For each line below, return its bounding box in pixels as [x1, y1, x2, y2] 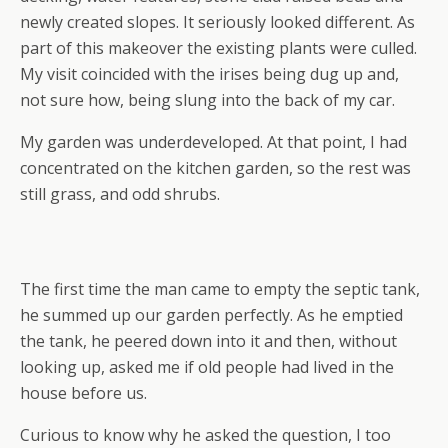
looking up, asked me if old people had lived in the [20, 356, 394, 378]
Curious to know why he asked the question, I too [20, 424, 391, 446]
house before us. [20, 382, 147, 404]
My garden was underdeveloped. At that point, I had [20, 131, 407, 153]
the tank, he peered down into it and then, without [20, 330, 397, 352]
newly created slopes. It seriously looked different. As [20, 11, 415, 33]
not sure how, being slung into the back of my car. [20, 89, 395, 111]
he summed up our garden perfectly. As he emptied [20, 304, 403, 326]
